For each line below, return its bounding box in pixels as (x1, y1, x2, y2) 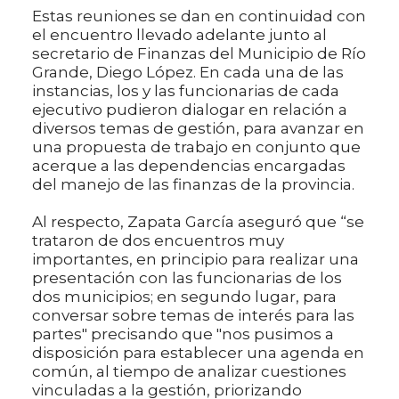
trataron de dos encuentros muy (32, 232, 284, 250)
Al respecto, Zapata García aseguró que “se (32, 213, 364, 232)
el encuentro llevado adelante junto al (32, 26, 327, 45)
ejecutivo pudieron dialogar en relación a (32, 101, 347, 119)
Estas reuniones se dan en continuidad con (32, 7, 366, 26)
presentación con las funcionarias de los (32, 269, 342, 288)
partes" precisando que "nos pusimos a (32, 325, 334, 344)
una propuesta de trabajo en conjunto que (32, 138, 361, 157)
